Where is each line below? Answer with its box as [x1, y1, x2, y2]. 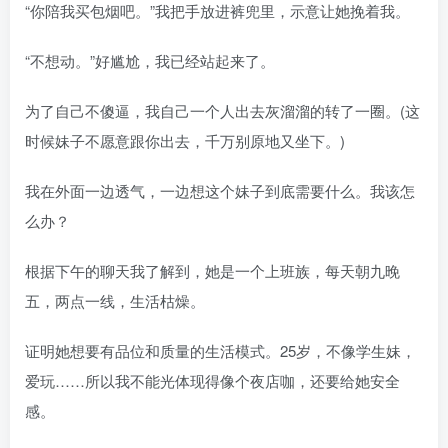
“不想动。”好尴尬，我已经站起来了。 [25, 49, 275, 71]
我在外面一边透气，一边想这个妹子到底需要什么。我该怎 [25, 179, 415, 201]
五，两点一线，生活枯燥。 [25, 289, 205, 311]
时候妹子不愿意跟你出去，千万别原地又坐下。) [25, 129, 345, 151]
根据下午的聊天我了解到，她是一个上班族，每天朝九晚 [25, 259, 400, 281]
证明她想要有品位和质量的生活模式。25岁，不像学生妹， [25, 339, 416, 361]
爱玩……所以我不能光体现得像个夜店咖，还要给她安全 [25, 369, 400, 391]
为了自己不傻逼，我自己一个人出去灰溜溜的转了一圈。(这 [25, 99, 420, 121]
